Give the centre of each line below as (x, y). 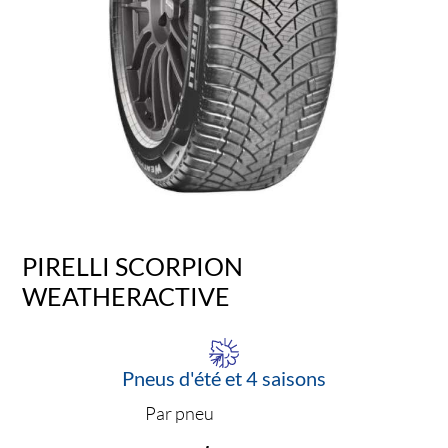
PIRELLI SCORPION (133, 265)
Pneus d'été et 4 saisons (224, 378)
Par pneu (179, 413)
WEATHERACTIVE (126, 295)
